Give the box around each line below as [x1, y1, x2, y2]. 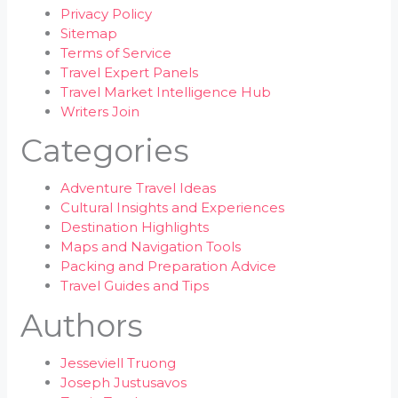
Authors [20, 306, 144, 345]
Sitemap [60, 24, 118, 42]
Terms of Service [60, 44, 172, 61]
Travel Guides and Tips [60, 277, 210, 294]
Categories [20, 131, 190, 170]
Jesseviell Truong [60, 354, 177, 371]
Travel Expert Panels [60, 63, 199, 81]
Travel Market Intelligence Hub [60, 83, 272, 100]
